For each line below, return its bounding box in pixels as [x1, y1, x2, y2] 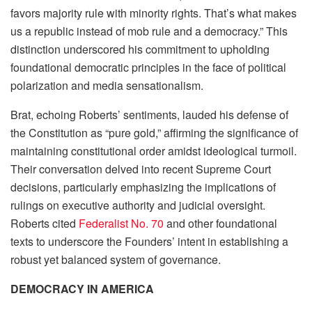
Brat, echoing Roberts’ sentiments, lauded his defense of [10, 107, 288, 123]
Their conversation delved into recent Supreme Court [10, 161, 271, 178]
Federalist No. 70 [79, 215, 164, 232]
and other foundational [164, 215, 277, 232]
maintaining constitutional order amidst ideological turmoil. [10, 143, 297, 159]
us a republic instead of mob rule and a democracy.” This [10, 23, 288, 40]
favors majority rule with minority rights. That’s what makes [10, 5, 297, 22]
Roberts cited [10, 215, 79, 232]
